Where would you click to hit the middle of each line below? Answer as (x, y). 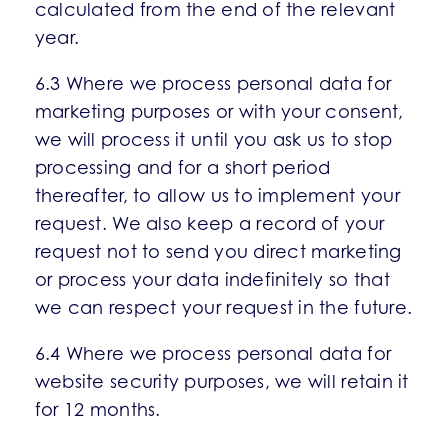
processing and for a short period (182, 167)
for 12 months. (97, 409)
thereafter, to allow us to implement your (217, 195)
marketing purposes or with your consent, (219, 111)
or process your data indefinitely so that (212, 279)
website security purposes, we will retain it (221, 381)
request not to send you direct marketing (218, 251)
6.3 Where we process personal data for (213, 83)
